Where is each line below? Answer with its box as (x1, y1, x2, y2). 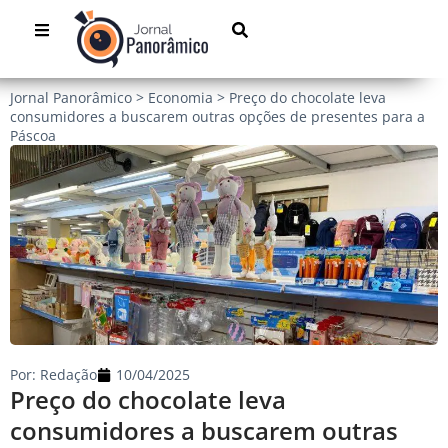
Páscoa (10, 126, 56, 146)
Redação (36, 365, 97, 385)
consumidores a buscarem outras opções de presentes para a (10, 107, 425, 127)
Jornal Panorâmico (10, 88, 132, 108)
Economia (148, 88, 213, 108)
